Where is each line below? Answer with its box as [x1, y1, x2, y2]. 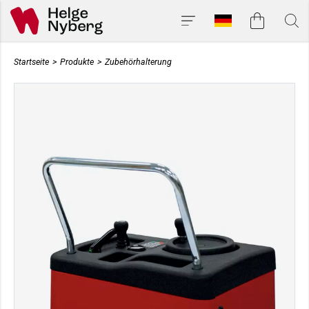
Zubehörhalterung [105, 57, 172, 67]
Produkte [60, 57, 94, 67]
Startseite [14, 57, 49, 67]
